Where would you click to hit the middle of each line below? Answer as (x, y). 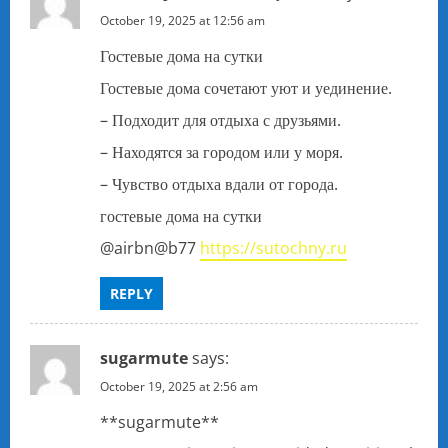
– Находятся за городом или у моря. (221, 152)
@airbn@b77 (150, 248)
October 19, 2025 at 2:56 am (179, 387)
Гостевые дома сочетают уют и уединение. (246, 88)
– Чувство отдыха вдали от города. (219, 184)
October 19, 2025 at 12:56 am (182, 21)
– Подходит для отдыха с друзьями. (220, 120)
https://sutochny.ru (273, 248)
